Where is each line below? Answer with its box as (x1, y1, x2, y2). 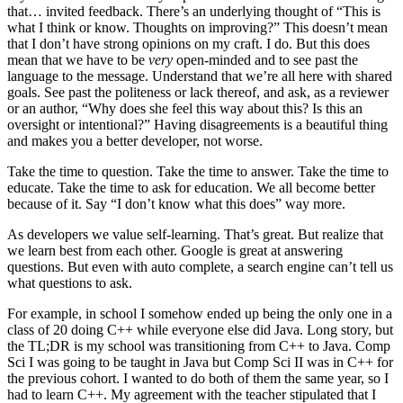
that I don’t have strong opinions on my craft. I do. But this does (7, 35, 370, 51)
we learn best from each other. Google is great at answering (7, 242, 343, 258)
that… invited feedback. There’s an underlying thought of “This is (7, 3, 381, 19)
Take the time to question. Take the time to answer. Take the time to (7, 163, 389, 179)
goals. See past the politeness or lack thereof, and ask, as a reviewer (7, 84, 389, 100)
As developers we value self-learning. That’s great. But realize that (7, 226, 383, 242)
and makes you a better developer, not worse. (7, 132, 266, 148)
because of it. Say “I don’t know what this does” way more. (7, 195, 353, 211)
